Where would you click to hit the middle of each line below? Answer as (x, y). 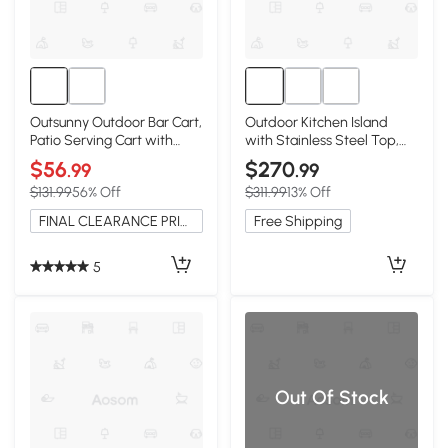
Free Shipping (298, 220)
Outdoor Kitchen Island (317, 122)
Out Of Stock (331, 398)
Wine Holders (70, 158)
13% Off (309, 191)
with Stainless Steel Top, (322, 140)
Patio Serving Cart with (101, 140)
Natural (268, 158)
